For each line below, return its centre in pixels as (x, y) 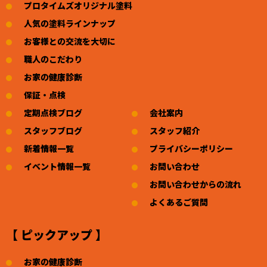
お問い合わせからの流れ (195, 184)
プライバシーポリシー (191, 148)
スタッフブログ (53, 130)
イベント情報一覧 (57, 166)
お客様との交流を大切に (70, 41)
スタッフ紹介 (175, 130)
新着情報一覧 (49, 148)
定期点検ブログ (53, 112)
